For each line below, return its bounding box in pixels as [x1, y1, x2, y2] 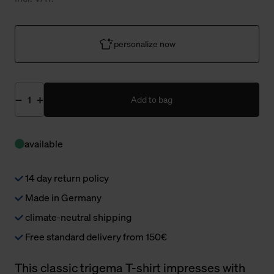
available [24, 137, 63, 151]
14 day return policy [23, 171, 109, 185]
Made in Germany [23, 191, 102, 205]
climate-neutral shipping [23, 210, 131, 224]
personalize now [113, 38, 176, 50]
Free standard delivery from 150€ [23, 230, 167, 244]
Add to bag [131, 94, 172, 106]
